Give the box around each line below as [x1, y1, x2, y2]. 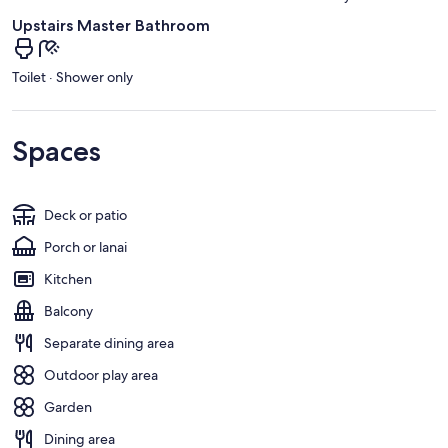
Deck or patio [44, 205, 127, 224]
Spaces [12, 133, 101, 168]
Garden [44, 397, 92, 416]
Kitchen [44, 269, 92, 288]
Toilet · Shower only [12, 67, 133, 86]
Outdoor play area [44, 365, 158, 384]
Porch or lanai [44, 237, 127, 256]
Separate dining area [44, 333, 174, 352]
